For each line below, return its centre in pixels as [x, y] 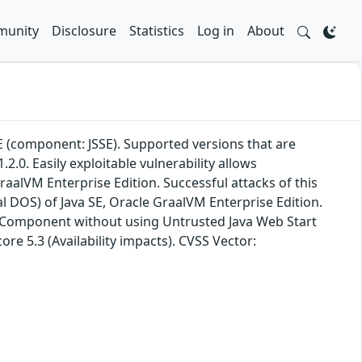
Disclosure [84, 31]
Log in [216, 31]
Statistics [157, 31]
